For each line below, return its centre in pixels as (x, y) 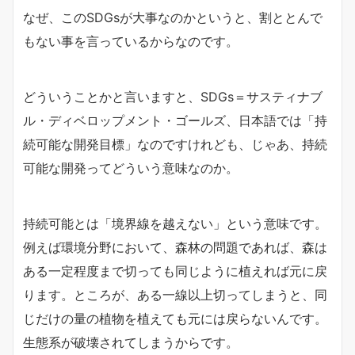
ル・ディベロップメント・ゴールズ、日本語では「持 (175, 120)
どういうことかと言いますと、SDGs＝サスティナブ (173, 97)
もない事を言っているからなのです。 (131, 41)
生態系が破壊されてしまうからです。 (131, 342)
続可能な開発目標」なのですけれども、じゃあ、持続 (175, 144)
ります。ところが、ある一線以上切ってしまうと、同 (175, 295)
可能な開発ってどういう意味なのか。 (131, 168)
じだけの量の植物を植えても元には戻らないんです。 (175, 319)
